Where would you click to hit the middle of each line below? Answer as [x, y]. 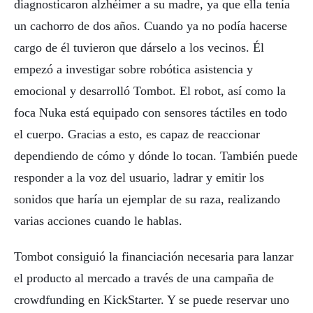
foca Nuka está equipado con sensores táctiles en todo [151, 113]
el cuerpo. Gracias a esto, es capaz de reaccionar [137, 134]
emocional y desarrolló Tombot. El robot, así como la [150, 91]
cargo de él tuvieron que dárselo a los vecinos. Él [139, 48]
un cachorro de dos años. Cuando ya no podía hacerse [151, 26]
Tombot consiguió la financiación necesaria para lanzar [154, 256]
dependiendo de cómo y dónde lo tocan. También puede [156, 156]
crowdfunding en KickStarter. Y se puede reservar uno [152, 299]
